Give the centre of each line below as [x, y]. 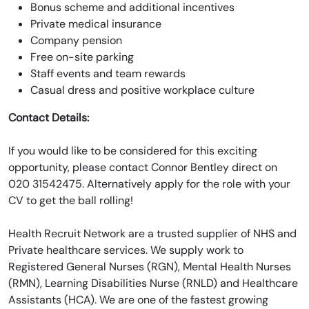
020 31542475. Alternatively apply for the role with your [149, 184]
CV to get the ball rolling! [71, 200]
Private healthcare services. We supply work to [126, 250]
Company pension [76, 40]
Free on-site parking [82, 57]
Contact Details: [49, 118]
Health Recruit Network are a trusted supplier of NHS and [152, 233]
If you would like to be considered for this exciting [133, 151]
